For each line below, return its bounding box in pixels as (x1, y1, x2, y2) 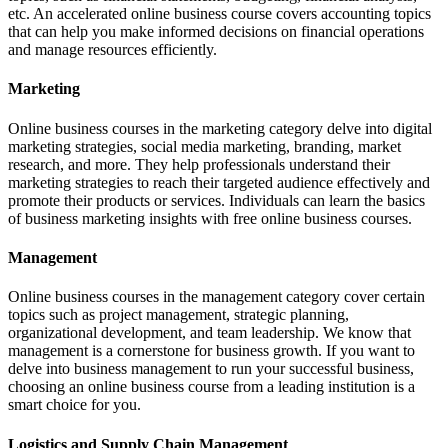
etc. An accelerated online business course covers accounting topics (8, 5, 431, 23)
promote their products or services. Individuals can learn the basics (8, 191, 425, 209)
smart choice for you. (8, 396, 141, 414)
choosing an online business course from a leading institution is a (8, 378, 415, 396)
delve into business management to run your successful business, (8, 360, 414, 378)
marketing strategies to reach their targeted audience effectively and (8, 173, 430, 191)
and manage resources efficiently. (8, 41, 217, 59)
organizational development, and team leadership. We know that (8, 324, 411, 342)
